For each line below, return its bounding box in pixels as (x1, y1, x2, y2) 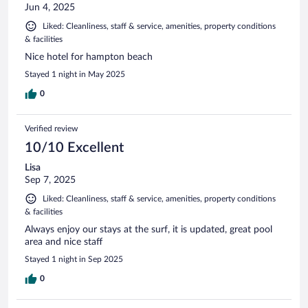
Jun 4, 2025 (25, 2, 75, 12)
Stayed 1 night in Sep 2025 (25, 254, 123, 263)
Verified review (25, 124, 78, 133)
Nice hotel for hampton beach (25, 52, 153, 62)
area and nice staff (25, 236, 102, 247)
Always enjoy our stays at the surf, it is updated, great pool (25, 224, 272, 234)
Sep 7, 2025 (25, 175, 76, 185)
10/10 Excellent (25, 140, 124, 155)
